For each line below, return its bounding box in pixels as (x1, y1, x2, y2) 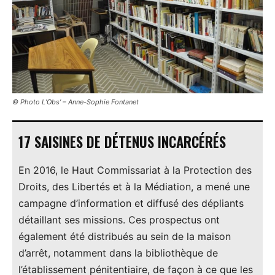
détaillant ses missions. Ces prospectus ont (18, 214, 220, 227)
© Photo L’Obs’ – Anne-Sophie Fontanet (12, 98, 139, 107)
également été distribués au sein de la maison (18, 230, 231, 243)
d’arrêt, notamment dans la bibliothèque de (18, 247, 218, 260)
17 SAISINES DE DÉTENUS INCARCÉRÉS (18, 131, 226, 153)
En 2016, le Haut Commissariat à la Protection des (18, 164, 252, 177)
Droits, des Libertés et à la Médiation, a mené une (18, 180, 250, 193)
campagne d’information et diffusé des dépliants (18, 197, 244, 210)
